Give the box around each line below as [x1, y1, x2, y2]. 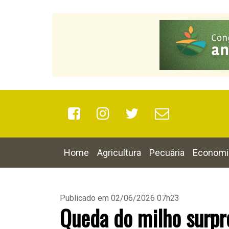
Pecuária [149, 147, 185, 158]
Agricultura [97, 147, 141, 158]
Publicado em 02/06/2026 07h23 [60, 193, 179, 203]
